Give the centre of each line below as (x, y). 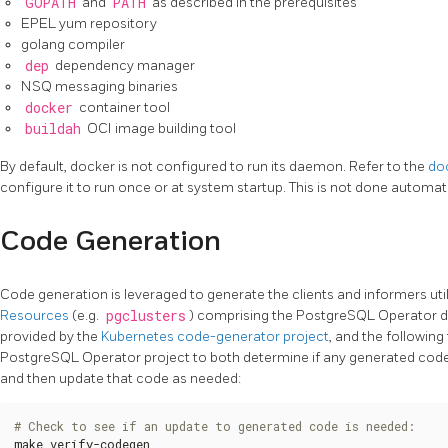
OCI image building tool (160, 129)
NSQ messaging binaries (99, 87)
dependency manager (123, 66)
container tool (123, 108)
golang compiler (73, 45)
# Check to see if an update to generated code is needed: (214, 426)
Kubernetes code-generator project (215, 337)
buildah (52, 129)
